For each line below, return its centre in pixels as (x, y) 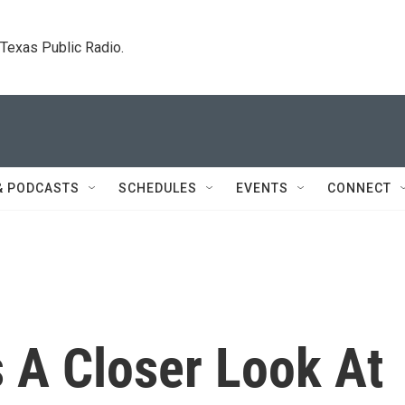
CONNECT (359, 188)
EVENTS (262, 188)
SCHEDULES (158, 188)
